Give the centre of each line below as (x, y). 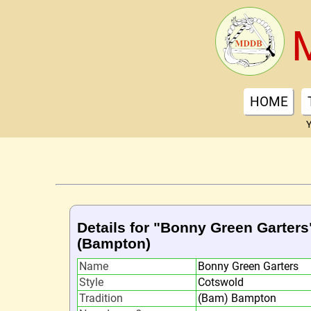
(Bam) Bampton (237, 298)
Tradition (101, 298)
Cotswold (220, 282)
